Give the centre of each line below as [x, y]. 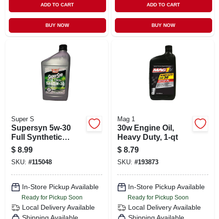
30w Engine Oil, [145, 128]
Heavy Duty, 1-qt [147, 137]
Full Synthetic [36, 137]
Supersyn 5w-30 [41, 128]
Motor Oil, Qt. [35, 146]
